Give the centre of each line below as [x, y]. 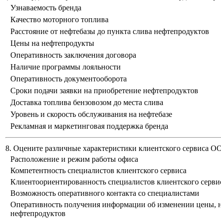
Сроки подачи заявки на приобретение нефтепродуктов [104, 91]
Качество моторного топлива [59, 20]
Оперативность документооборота [69, 79]
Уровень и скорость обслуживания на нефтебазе [91, 114]
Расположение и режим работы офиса [74, 159]
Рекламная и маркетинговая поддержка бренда [89, 126]
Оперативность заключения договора [73, 55]
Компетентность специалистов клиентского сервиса [98, 171]
